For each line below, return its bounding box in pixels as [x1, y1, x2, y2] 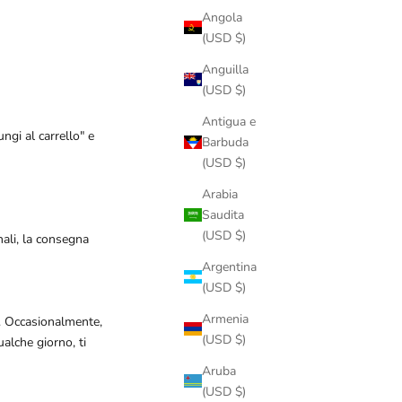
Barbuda [202, 133, 249, 151]
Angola [202, 8, 242, 26]
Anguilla [202, 60, 249, 78]
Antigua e [202, 112, 256, 130]
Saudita [202, 205, 244, 223]
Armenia [202, 310, 249, 328]
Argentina [202, 258, 257, 275]
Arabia [202, 185, 238, 203]
